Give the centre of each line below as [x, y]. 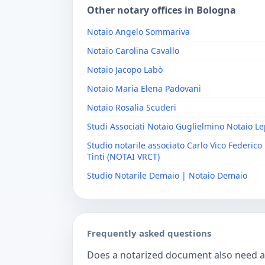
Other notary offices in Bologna [161, 10]
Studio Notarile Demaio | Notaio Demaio [167, 175]
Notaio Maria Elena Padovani [144, 88]
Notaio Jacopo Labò [125, 70]
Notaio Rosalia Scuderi [132, 107]
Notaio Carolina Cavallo [133, 51]
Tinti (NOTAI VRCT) [123, 156]
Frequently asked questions [149, 233]
